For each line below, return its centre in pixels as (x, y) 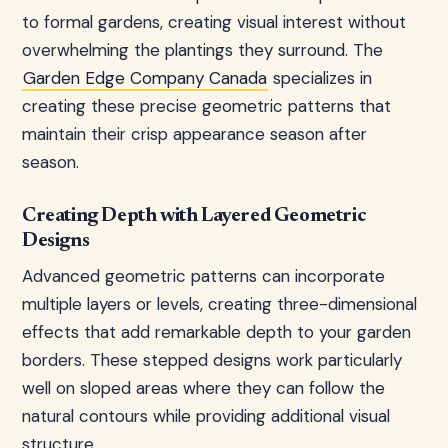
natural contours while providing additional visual (206, 416)
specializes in (320, 78)
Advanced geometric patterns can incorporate (203, 276)
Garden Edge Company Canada (145, 78)
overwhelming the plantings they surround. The (202, 50)
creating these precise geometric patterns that (206, 106)
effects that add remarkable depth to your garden (216, 332)
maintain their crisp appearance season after (194, 134)
